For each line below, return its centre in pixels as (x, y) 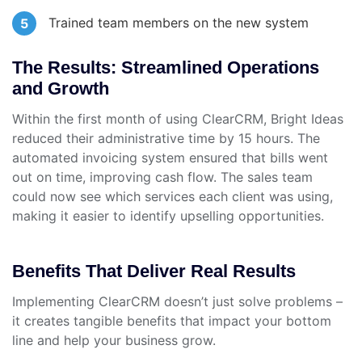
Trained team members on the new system (179, 23)
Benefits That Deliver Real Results (154, 271)
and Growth (61, 89)
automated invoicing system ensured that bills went (170, 158)
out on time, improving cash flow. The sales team (162, 177)
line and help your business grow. (114, 341)
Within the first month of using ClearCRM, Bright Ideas (178, 119)
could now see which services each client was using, (173, 197)
